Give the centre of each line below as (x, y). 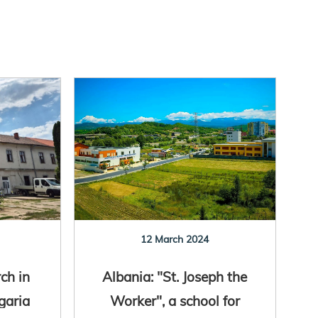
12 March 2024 (175, 239)
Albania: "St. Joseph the (175, 276)
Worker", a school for (175, 301)
